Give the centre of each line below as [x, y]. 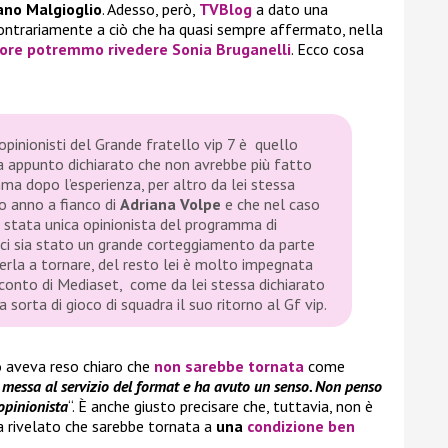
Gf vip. [305, 304]
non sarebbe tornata [229, 366]
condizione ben [301, 426]
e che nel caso [270, 204]
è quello [266, 144]
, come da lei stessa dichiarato [222, 284]
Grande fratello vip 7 [165, 144]
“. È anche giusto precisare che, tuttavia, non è [220, 406]
